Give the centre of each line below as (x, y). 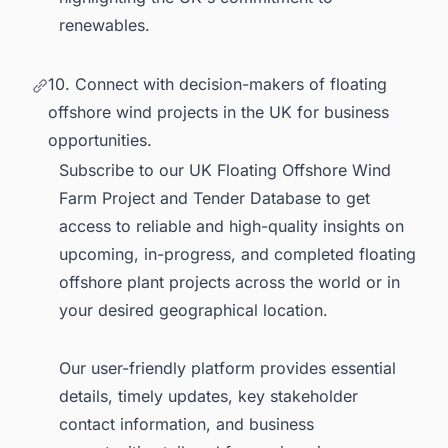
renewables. (104, 25)
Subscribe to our (124, 170)
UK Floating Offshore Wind (290, 170)
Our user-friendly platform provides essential (227, 367)
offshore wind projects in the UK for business (218, 112)
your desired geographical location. (196, 310)
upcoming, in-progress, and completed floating (237, 254)
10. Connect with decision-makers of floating (217, 84)
